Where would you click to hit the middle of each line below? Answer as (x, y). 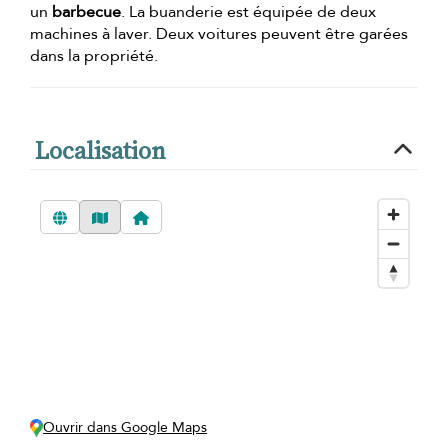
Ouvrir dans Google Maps (125, 428)
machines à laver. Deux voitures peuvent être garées (219, 33)
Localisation (100, 150)
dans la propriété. (94, 55)
